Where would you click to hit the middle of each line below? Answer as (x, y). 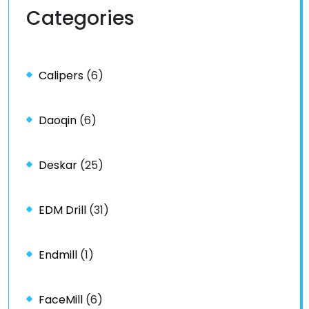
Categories (80, 19)
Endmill (58, 255)
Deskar (58, 166)
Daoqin (58, 121)
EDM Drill (62, 210)
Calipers (61, 76)
